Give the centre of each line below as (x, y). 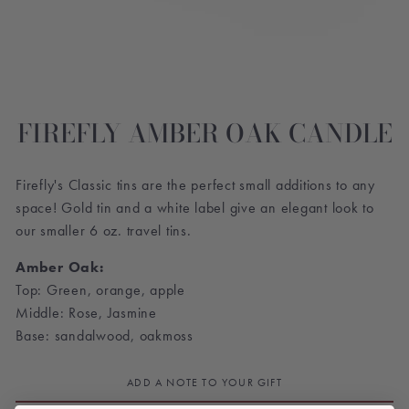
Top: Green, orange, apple (100, 290)
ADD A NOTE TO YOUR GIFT (204, 383)
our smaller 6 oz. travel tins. (104, 231)
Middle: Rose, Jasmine (86, 313)
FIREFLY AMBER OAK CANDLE (204, 133)
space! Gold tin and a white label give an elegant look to (195, 208)
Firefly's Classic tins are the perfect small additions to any (195, 185)
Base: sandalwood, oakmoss (105, 336)
